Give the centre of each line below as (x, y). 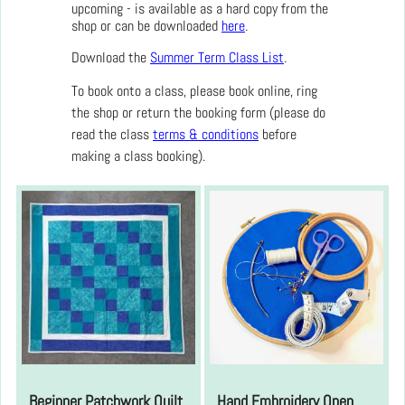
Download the (111, 57)
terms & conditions (206, 134)
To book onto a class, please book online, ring (194, 91)
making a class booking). (138, 156)
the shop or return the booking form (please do (198, 113)
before (278, 134)
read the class (112, 134)
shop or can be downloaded (146, 26)
